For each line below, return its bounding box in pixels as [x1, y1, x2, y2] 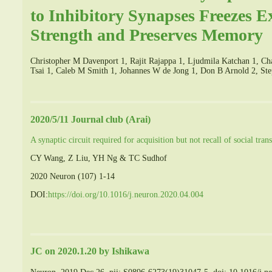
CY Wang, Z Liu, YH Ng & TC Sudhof [30, 153, 167, 163]
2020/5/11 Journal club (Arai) [30, 113, 151, 125]
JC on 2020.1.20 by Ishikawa [30, 245, 149, 257]
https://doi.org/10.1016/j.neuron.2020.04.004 [48, 189, 203, 199]
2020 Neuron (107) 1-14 [30, 171, 115, 181]
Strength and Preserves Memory [30, 25, 263, 45]
